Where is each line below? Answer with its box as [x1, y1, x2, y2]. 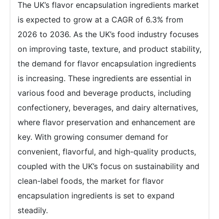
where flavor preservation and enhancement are [18, 117, 195, 127]
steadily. [18, 205, 48, 215]
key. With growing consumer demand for [18, 131, 168, 142]
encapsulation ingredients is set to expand [18, 190, 175, 200]
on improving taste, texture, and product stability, [18, 44, 201, 54]
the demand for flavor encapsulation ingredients [18, 58, 196, 68]
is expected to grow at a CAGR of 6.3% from [18, 14, 183, 24]
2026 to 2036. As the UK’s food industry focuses [18, 29, 198, 39]
